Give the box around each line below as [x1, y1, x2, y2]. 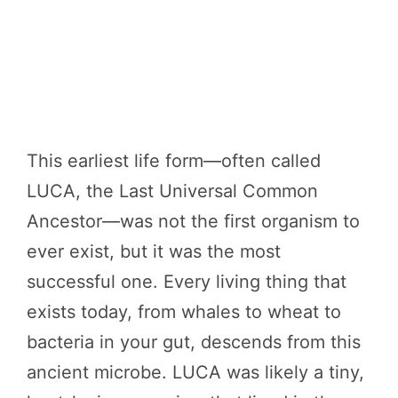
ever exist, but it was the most [27, 241, 281, 262]
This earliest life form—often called [27, 150, 321, 171]
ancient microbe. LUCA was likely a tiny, [27, 362, 364, 383]
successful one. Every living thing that [27, 271, 346, 292]
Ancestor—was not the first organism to [27, 211, 360, 232]
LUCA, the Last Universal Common [27, 180, 318, 202]
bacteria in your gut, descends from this [27, 331, 361, 353]
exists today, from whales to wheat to [27, 301, 341, 322]
